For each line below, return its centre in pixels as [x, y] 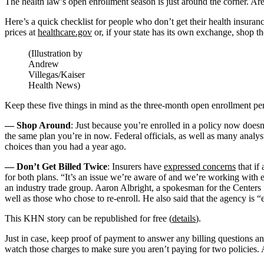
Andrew [44, 64]
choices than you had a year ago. [65, 147]
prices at [21, 32]
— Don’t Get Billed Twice [56, 167]
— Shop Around [38, 126]
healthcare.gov [65, 32]
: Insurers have [136, 167]
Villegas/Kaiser [57, 75]
